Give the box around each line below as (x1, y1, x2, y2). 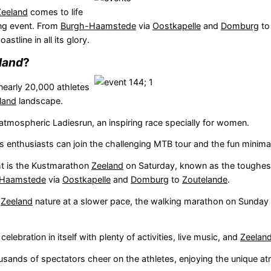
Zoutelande (181, 174, 227, 185)
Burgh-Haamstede (60, 20, 136, 31)
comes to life (27, 6, 83, 17)
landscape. (16, 95, 63, 106)
